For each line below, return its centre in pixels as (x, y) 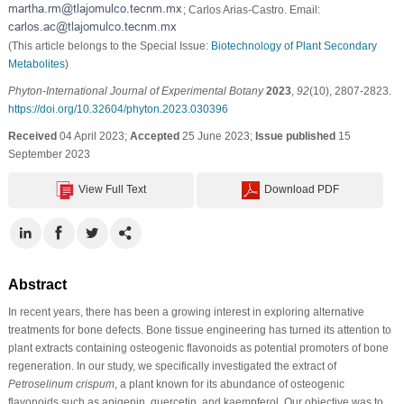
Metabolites (36, 64)
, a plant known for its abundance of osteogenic (229, 384)
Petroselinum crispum (61, 384)
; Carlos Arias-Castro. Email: (251, 9)
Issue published (295, 136)
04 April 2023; (93, 136)
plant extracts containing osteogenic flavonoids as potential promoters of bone (198, 348)
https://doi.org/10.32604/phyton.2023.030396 (118, 109)
